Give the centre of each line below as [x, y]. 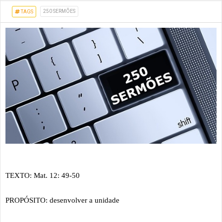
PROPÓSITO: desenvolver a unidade [63, 200]
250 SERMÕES [59, 11]
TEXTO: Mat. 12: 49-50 [43, 176]
